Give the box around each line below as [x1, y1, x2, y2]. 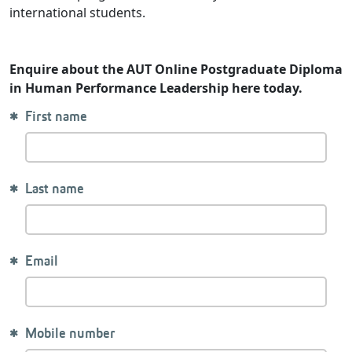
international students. [9, 4, 145, 21]
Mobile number [25, 327, 115, 341]
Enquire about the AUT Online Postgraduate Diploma [9, 60, 343, 78]
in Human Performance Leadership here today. [9, 79, 302, 97]
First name [25, 110, 87, 124]
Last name [25, 182, 84, 196]
